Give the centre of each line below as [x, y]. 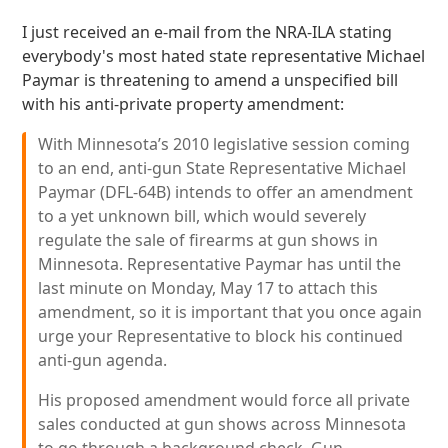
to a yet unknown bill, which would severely [202, 216]
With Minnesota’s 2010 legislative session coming [224, 144]
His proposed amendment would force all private [224, 400]
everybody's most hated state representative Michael [224, 56]
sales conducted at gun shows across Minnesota [222, 424]
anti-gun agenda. [103, 360]
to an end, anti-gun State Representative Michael [222, 168]
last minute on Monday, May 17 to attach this [208, 288]
